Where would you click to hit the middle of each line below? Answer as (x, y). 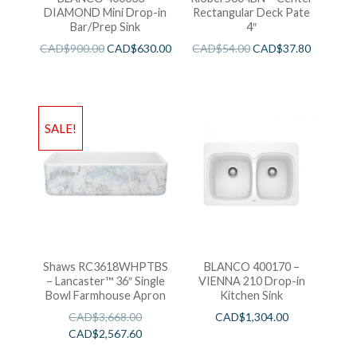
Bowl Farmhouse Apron (105, 295)
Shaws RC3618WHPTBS (105, 266)
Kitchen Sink (252, 295)
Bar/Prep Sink (106, 27)
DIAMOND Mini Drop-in (106, 13)
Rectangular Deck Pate (252, 13)
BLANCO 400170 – (251, 266)
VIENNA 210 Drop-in (251, 280)
